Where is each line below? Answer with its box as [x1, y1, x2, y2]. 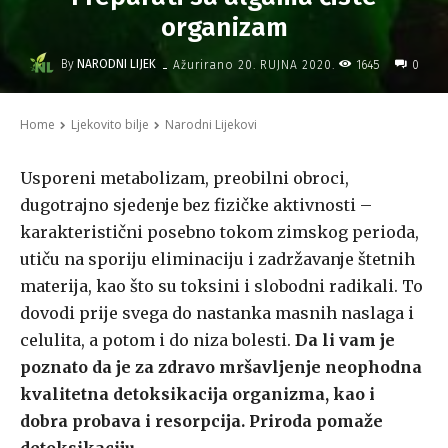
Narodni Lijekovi [165, 116, 257, 134]
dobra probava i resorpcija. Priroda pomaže [20, 411, 383, 432]
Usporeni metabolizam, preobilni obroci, [20, 168, 349, 189]
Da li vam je [295, 330, 395, 351]
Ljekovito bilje [71, 116, 149, 134]
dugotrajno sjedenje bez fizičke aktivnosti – [20, 195, 372, 216]
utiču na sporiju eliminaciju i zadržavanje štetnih [20, 249, 415, 270]
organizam [160, 12, 288, 44]
